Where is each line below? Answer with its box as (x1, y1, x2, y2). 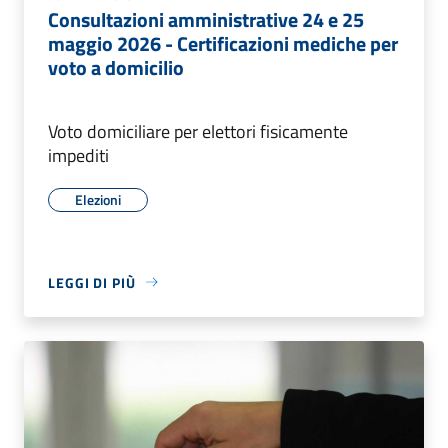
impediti (48, 141, 109, 169)
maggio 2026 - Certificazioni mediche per (48, 27, 398, 59)
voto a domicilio (48, 51, 184, 83)
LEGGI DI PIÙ (48, 271, 136, 293)
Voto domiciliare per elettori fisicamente (48, 117, 348, 145)
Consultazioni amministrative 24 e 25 (48, 3, 364, 35)
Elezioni (75, 188, 121, 210)
